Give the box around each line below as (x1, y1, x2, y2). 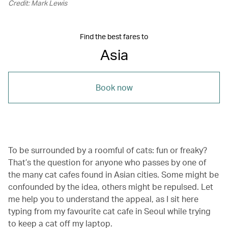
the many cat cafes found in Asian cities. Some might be (8, 168, 219, 180)
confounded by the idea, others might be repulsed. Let (8, 181, 213, 192)
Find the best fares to (80, 32, 148, 41)
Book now (95, 81, 133, 93)
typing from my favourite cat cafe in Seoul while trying (8, 205, 211, 216)
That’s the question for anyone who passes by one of (8, 156, 206, 167)
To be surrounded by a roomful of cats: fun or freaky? (8, 144, 207, 155)
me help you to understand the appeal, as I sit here (8, 193, 198, 204)
